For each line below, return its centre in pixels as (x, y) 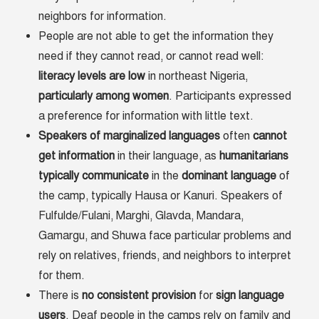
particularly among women (104, 96)
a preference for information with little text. (148, 116)
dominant (205, 176)
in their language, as (167, 156)
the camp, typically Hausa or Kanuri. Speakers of (161, 196)
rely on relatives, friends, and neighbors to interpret (165, 256)
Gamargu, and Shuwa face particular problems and (165, 236)
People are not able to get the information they (156, 37)
